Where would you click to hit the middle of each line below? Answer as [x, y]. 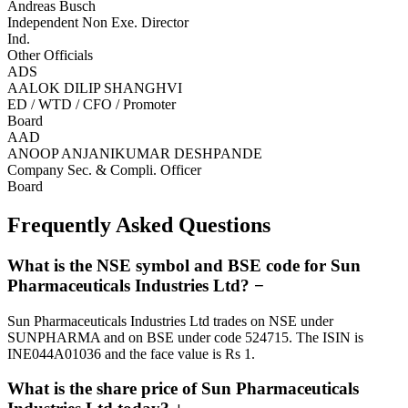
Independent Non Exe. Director [98, 23]
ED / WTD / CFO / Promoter [92, 105]
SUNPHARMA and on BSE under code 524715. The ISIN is [185, 337]
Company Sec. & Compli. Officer [104, 170]
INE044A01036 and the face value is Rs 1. [131, 353]
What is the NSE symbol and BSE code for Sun [184, 265]
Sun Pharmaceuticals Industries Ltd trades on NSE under [170, 321]
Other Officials [50, 56]
